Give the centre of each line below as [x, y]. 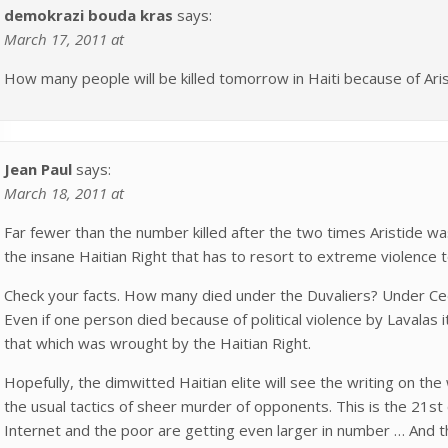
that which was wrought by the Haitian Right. [157, 342]
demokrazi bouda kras [88, 14]
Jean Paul [38, 168]
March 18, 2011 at [64, 192]
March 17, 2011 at [64, 38]
